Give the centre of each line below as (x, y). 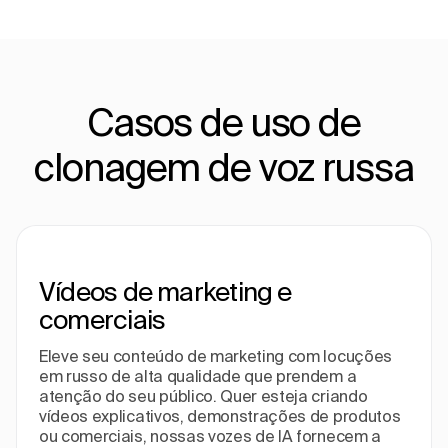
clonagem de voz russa (224, 166)
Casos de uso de (224, 121)
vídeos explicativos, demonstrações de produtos (220, 416)
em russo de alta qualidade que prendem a (198, 376)
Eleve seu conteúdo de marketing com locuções (215, 356)
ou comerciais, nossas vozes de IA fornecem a (210, 436)
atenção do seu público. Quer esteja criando (203, 396)
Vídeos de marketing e (165, 291)
